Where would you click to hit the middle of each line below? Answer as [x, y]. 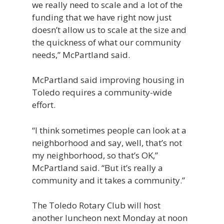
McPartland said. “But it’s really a [97, 167]
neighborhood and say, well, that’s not [107, 142]
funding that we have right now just [102, 17]
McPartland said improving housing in [108, 80]
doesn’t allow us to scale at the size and [109, 29]
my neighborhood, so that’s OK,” [95, 155]
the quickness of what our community [106, 42]
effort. [44, 105]
